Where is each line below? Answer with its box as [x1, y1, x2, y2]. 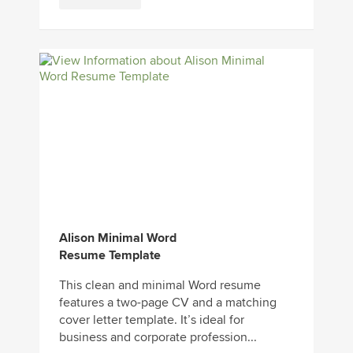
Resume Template [59, 247, 161, 264]
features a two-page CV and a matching [59, 295, 277, 311]
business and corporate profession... [59, 329, 257, 346]
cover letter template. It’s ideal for [59, 312, 244, 329]
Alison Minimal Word [59, 230, 176, 247]
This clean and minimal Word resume [59, 277, 261, 294]
